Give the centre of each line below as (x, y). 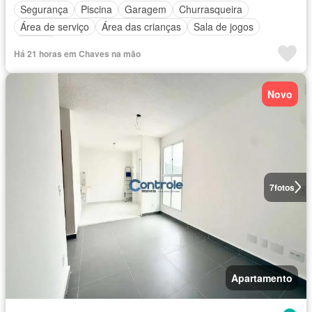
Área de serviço (55, 27)
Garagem (146, 9)
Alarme (36, 44)
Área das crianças (141, 27)
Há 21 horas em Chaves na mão (77, 53)
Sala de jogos (224, 27)
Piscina (96, 9)
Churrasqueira (211, 9)
